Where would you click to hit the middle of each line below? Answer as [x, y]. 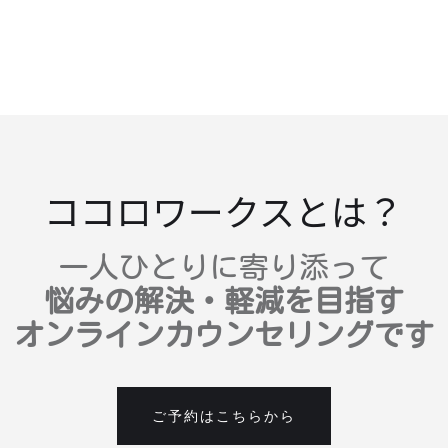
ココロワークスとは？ [224, 209]
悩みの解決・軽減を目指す [223, 300]
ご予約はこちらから [224, 415]
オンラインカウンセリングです [223, 334]
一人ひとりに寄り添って [223, 266]
